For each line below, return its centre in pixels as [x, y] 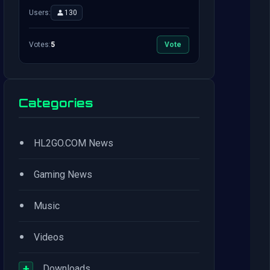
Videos [49, 237]
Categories [56, 103]
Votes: [40, 45]
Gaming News [63, 174]
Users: [40, 13]
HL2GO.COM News [74, 143]
